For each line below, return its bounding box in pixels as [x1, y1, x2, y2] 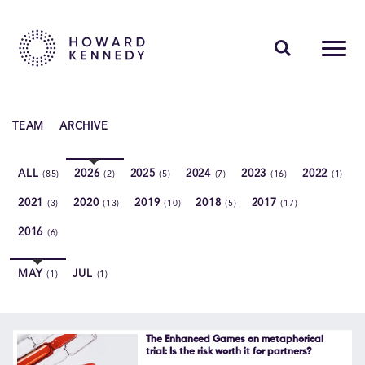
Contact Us [24, 333, 89, 345]
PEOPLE [24, 109, 77, 121]
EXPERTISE [24, 143, 98, 156]
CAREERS [24, 246, 88, 258]
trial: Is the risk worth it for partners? [145, 347, 312, 357]
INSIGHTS [24, 178, 91, 190]
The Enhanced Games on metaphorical [145, 335, 323, 345]
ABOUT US [24, 212, 96, 224]
